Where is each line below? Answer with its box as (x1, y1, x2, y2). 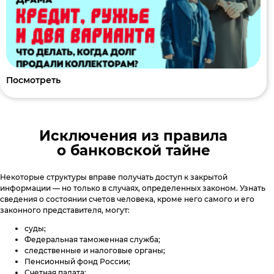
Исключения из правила (39, 127, 228, 145)
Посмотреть (6, 75, 61, 86)
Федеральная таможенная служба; (24, 234, 160, 244)
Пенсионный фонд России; (24, 256, 130, 266)
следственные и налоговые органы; (24, 245, 165, 255)
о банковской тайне (56, 142, 210, 160)
